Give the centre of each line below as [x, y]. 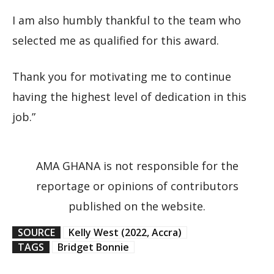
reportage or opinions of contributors [137, 186]
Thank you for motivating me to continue [122, 76]
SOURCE [36, 232]
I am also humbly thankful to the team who [127, 20]
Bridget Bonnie [93, 247]
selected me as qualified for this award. [116, 40]
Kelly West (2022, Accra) [125, 232]
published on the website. [137, 206]
